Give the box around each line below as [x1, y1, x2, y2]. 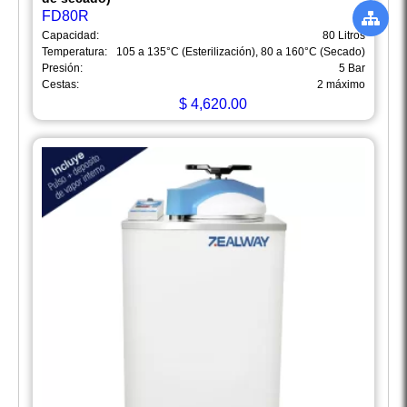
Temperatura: [42, 45, 107, 59]
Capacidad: [42, 29, 99, 43]
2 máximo [317, 78, 365, 92]
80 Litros [323, 29, 365, 43]
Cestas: [42, 78, 79, 92]
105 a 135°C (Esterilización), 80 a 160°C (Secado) [116, 45, 365, 59]
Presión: [42, 62, 83, 75]
